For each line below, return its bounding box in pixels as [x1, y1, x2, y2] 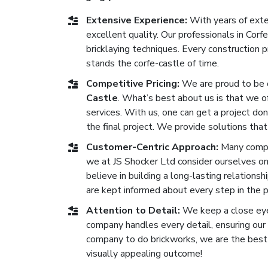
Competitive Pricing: [86, 77, 179, 90]
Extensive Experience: [86, 14, 187, 27]
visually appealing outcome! [86, 247, 202, 260]
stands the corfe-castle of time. [86, 57, 219, 70]
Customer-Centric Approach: [86, 141, 218, 154]
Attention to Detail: [86, 204, 180, 217]
